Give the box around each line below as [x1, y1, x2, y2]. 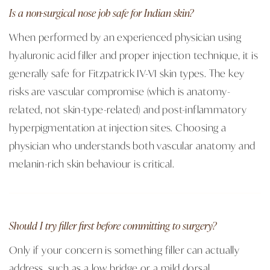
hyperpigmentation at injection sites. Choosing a [9, 119, 227, 134]
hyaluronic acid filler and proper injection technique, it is [9, 47, 258, 62]
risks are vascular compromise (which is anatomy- [9, 83, 231, 98]
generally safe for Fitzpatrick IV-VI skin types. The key [9, 65, 245, 80]
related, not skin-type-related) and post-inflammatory [9, 101, 247, 116]
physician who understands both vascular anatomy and [9, 137, 256, 152]
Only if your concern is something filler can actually [9, 242, 240, 257]
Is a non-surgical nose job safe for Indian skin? [9, 5, 193, 20]
